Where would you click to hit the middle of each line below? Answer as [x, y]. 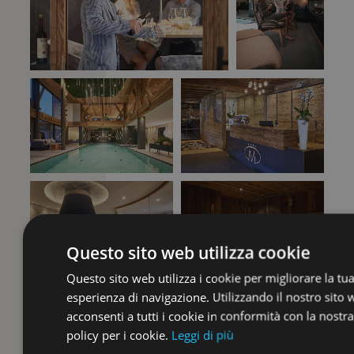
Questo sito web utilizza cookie [188, 252]
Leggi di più [202, 334]
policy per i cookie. [117, 334]
